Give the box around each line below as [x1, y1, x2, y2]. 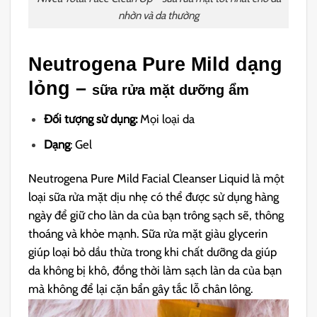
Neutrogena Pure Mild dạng [28, 53, 283, 75]
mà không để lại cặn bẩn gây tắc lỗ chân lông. [28, 282, 253, 296]
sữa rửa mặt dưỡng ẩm [92, 81, 250, 98]
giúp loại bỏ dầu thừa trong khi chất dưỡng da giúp [28, 245, 277, 260]
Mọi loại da [140, 112, 195, 127]
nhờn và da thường [117, 8, 200, 23]
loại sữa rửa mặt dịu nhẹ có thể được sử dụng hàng [28, 190, 279, 204]
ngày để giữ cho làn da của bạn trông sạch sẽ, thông [28, 208, 284, 223]
